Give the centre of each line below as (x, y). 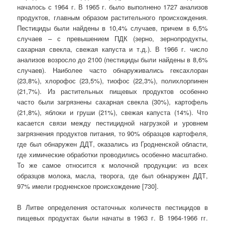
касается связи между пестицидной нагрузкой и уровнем (113, 123)
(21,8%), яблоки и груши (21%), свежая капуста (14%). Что (113, 113)
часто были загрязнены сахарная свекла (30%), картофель (113, 102)
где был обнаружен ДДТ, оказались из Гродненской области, (113, 144)
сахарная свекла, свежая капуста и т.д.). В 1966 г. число (113, 49)
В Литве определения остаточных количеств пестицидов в (113, 207)
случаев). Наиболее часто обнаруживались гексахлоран (113, 70)
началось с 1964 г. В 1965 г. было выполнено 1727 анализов (113, 7)
